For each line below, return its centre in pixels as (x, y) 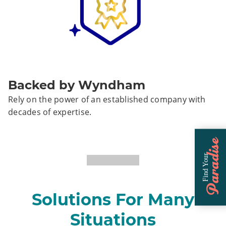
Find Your (206, 167)
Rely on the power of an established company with (107, 99)
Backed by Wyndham (77, 85)
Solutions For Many (113, 199)
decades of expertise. (50, 112)
